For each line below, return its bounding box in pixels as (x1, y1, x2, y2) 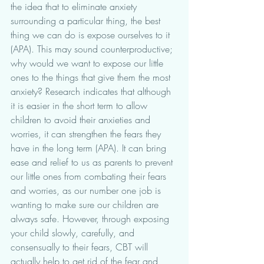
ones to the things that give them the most (11, 71, 173, 84)
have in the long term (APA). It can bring (11, 141, 169, 154)
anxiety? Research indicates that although (11, 85, 174, 98)
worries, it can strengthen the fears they (11, 127, 164, 140)
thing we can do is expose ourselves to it (11, 28, 173, 41)
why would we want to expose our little (11, 57, 166, 70)
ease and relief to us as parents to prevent (11, 156, 176, 169)
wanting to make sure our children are (11, 198, 161, 211)
